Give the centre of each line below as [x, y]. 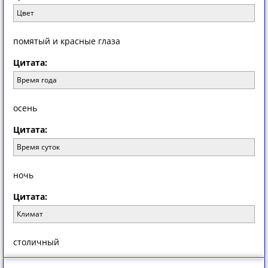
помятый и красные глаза [67, 41]
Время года [37, 80]
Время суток [38, 147]
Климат [30, 214]
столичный [36, 242]
